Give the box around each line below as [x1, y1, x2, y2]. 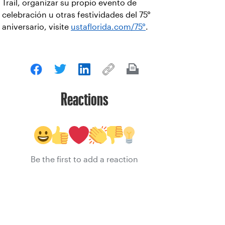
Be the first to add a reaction [31, 155, 138, 164]
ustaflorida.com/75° [71, 23, 146, 32]
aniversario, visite [2, 23, 71, 32]
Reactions [60, 92, 108, 106]
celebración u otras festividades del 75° [2, 11, 151, 20]
